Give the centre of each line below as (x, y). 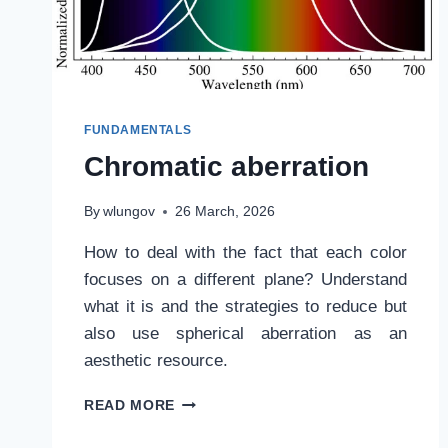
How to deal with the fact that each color (245, 253)
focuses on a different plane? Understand (245, 280)
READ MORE (130, 406)
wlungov (129, 212)
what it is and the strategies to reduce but (245, 307)
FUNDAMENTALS (138, 129)
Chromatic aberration (226, 166)
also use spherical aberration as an (245, 334)
